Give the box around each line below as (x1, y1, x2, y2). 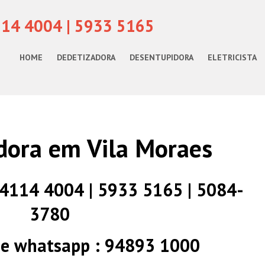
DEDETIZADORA (57, 52, 115, 63)
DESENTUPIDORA (130, 52, 193, 63)
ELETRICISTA (208, 52, 257, 63)
